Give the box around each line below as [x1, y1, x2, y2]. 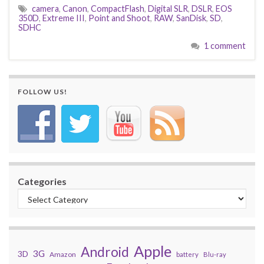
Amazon [49, 249, 76, 259]
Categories [18, 175, 67, 187]
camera [32, 3, 59, 14]
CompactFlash [91, 3, 144, 14]
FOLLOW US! [18, 87, 67, 96]
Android [81, 243, 129, 260]
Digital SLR [148, 3, 188, 14]
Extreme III [42, 12, 85, 23]
